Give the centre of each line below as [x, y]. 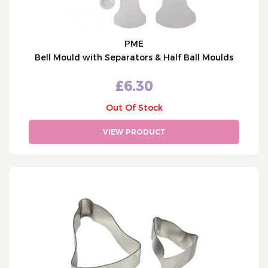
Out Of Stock [134, 108]
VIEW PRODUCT [134, 132]
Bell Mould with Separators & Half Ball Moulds [134, 57]
